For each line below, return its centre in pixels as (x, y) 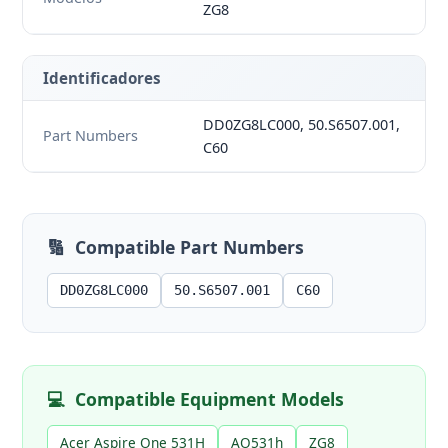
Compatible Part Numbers (190, 246)
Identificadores (102, 77)
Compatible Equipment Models (210, 398)
